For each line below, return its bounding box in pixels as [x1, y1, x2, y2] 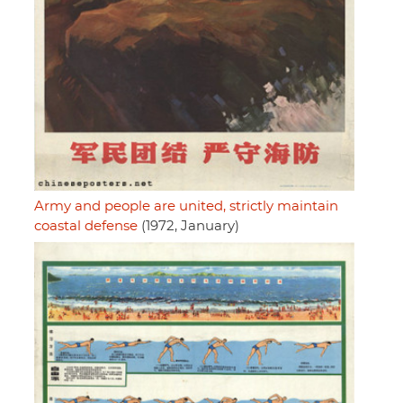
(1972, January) [138, 219, 239, 233]
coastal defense [34, 219, 138, 233]
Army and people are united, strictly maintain [34, 199, 338, 213]
